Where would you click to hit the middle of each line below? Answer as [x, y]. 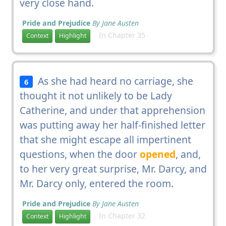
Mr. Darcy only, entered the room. [96, 183]
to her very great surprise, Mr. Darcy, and [113, 168]
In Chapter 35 [119, 35]
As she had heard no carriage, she [113, 81]
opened [157, 154]
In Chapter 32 [119, 215]
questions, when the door [79, 154]
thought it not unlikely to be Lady [96, 95]
